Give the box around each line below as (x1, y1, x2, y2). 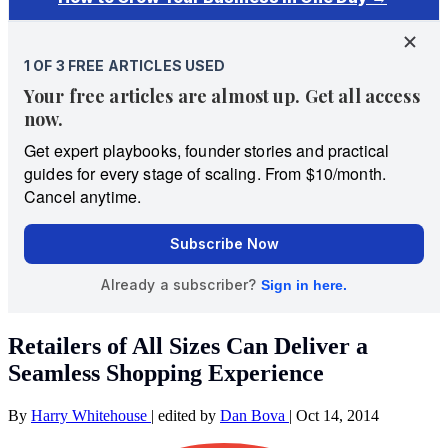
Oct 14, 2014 (296, 406, 379, 424)
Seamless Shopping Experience (8, 359, 324, 386)
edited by (158, 406, 220, 424)
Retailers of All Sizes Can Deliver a (8, 332, 368, 359)
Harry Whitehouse (31, 406, 151, 424)
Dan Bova (220, 406, 289, 424)
